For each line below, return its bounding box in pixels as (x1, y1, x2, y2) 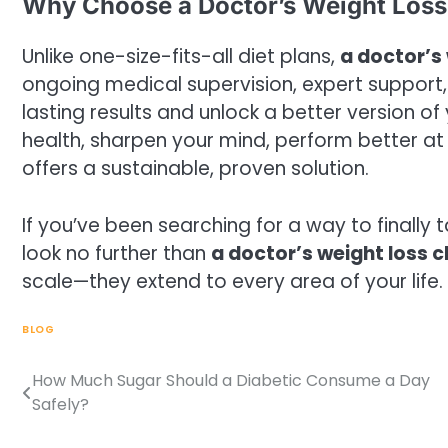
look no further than (22, 239, 211, 267)
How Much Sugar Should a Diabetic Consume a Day (32, 369, 430, 393)
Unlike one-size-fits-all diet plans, (22, 43, 340, 71)
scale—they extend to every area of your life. (22, 267, 443, 295)
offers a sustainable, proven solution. (22, 155, 369, 183)
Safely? (32, 393, 89, 417)
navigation (21, 407, 146, 437)
